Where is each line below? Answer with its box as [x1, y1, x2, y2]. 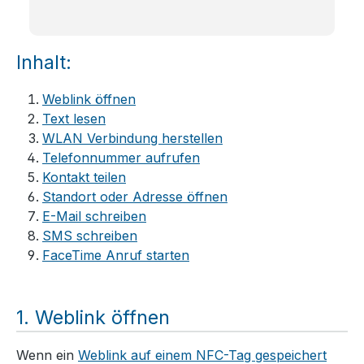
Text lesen [42, 110, 106, 127]
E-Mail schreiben [42, 207, 146, 224]
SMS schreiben [42, 227, 137, 244]
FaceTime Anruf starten [42, 246, 189, 263]
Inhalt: [16, 50, 71, 74]
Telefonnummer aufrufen [42, 149, 200, 166]
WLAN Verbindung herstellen [42, 129, 223, 146]
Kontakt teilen [42, 168, 126, 185]
